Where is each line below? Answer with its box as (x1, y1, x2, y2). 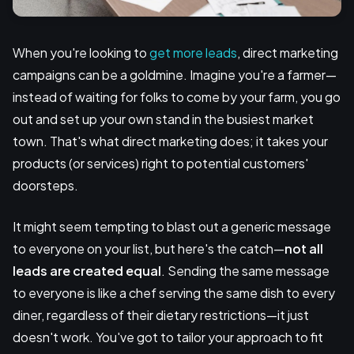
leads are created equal (13, 262, 161, 279)
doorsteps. (13, 176, 78, 194)
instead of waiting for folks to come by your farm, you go (13, 88, 341, 105)
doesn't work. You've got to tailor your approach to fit (13, 328, 323, 345)
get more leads (149, 43, 237, 61)
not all (284, 239, 323, 257)
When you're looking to (13, 43, 149, 61)
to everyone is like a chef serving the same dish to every (13, 284, 335, 301)
